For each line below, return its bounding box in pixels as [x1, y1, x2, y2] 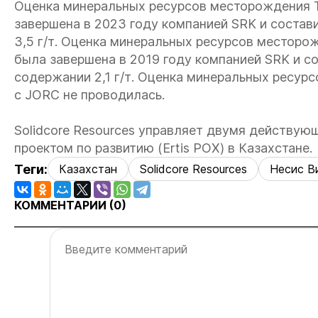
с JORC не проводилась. [14, 87, 165, 102]
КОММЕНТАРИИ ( [14, 198, 114, 212]
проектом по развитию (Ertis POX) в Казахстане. [14, 141, 312, 155]
